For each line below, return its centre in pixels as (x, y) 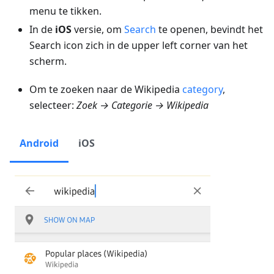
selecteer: (53, 106)
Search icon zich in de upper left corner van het (139, 46)
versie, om (98, 30)
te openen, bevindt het (209, 30)
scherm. (48, 61)
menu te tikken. (65, 11)
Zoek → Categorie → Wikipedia (143, 106)
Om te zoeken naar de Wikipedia (106, 90)
